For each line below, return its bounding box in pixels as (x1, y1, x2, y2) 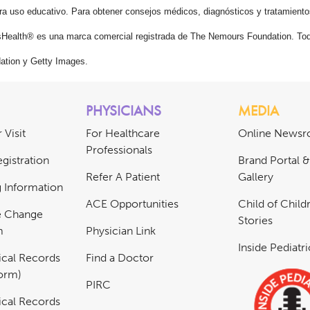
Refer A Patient (86, 170, 160, 184)
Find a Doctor (86, 251, 154, 265)
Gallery (238, 170, 273, 184)
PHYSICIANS (86, 101, 161, 120)
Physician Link (86, 224, 156, 238)
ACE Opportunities (86, 197, 179, 211)
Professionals (86, 143, 152, 157)
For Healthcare (86, 127, 160, 140)
